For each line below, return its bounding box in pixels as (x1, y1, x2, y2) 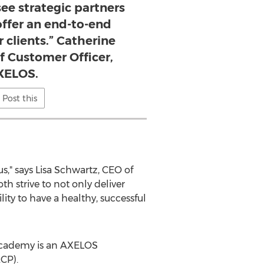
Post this (2, 93, 38, 104)
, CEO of (97, 164, 133, 176)
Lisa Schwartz (35, 164, 98, 176)
